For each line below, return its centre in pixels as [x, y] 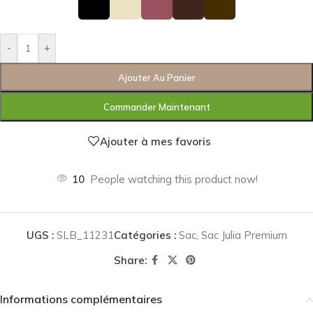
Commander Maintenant [156, 107]
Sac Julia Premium [244, 235]
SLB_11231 [85, 235]
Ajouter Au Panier [156, 78]
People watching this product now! [174, 180]
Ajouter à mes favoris [155, 141]
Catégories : [145, 235]
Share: [130, 260]
